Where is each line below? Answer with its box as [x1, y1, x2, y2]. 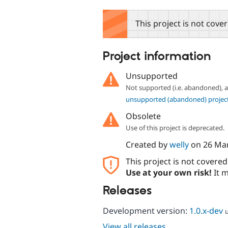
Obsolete [125, 110, 161, 122]
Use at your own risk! [125, 167, 212, 179]
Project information [103, 48, 211, 64]
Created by [125, 139, 169, 151]
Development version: [103, 205, 189, 216]
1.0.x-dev [189, 205, 223, 216]
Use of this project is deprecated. [125, 123, 224, 133]
